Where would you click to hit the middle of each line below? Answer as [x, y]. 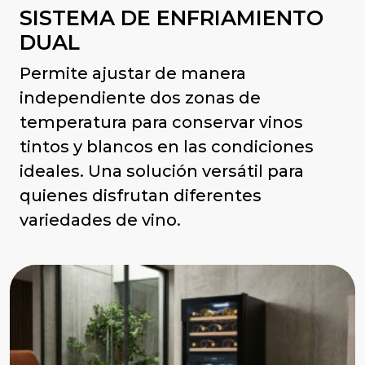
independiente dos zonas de [140, 98]
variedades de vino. [100, 220]
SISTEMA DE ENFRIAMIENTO [172, 18]
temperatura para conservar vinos [161, 123]
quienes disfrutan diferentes [141, 196]
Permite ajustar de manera [133, 74]
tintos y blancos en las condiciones [167, 147]
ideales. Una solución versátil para [162, 172]
